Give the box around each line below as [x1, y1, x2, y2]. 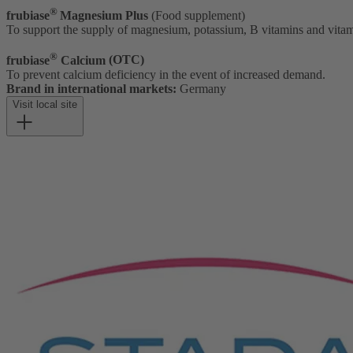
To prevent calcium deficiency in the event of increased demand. [6, 67, 325, 81]
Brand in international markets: [6, 81, 176, 95]
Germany [176, 81, 226, 95]
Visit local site [13, 98, 77, 110]
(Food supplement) [151, 9, 245, 23]
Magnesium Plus [60, 9, 151, 23]
